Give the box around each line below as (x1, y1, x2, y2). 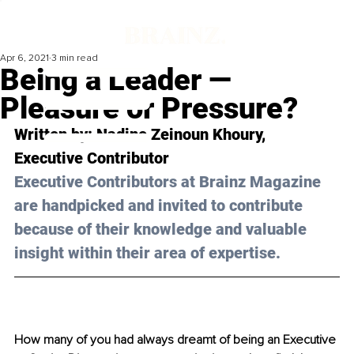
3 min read (51, 52, 98, 65)
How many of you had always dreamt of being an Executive (14, 332, 339, 348)
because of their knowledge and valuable (14, 220, 311, 239)
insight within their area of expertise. (14, 243, 281, 263)
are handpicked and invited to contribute (14, 196, 307, 216)
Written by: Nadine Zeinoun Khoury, (14, 125, 269, 145)
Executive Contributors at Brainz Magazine (14, 172, 325, 192)
